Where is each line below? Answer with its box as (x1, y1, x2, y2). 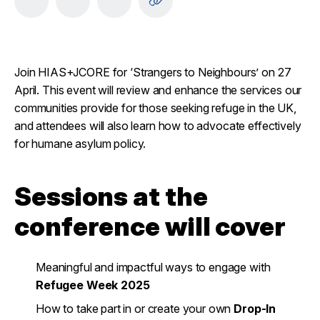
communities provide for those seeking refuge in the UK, (14, 101, 296, 115)
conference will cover (14, 211, 286, 242)
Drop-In (234, 301, 276, 316)
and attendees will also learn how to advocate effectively (14, 119, 301, 133)
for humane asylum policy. (14, 136, 146, 151)
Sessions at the (14, 181, 208, 212)
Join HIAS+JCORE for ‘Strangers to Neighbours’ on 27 (14, 65, 291, 79)
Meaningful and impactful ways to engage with (36, 260, 271, 274)
